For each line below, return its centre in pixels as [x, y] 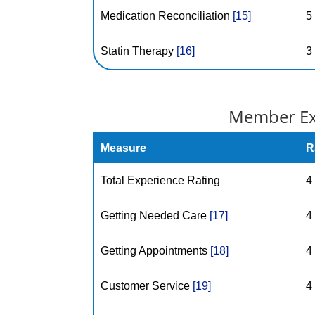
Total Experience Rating [161, 180]
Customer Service [147, 286]
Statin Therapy [139, 51]
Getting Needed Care [155, 216]
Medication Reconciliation [167, 16]
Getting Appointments [156, 251]
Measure [124, 148]
